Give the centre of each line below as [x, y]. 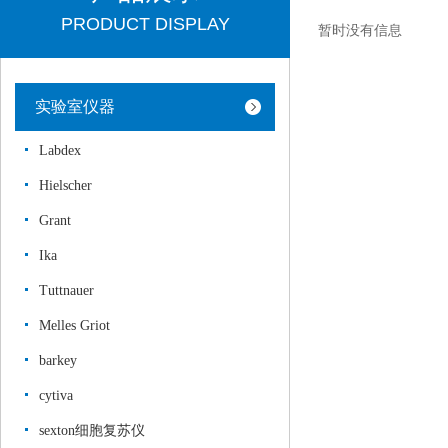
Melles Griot [74, 325]
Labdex [60, 150]
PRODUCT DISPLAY [145, 24]
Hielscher [65, 185]
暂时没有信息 [360, 30]
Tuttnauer [66, 290]
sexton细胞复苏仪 [92, 430]
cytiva [56, 395]
